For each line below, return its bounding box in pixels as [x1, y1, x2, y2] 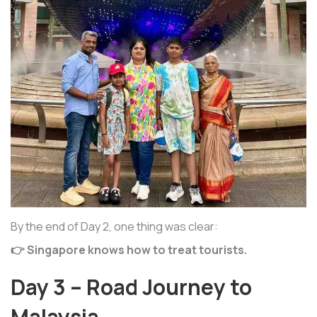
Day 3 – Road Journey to [11, 272, 252, 301]
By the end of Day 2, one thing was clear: [11, 218, 218, 234]
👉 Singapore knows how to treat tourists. [11, 241, 247, 258]
